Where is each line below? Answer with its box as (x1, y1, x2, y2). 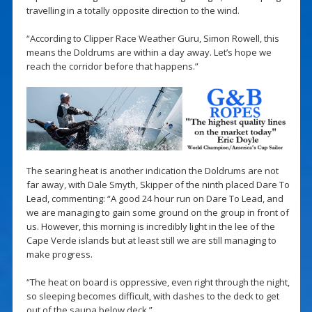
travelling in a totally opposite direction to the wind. (26, 3, 240, 17)
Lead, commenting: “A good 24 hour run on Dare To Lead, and (26, 192, 283, 205)
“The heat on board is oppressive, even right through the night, (26, 276, 290, 289)
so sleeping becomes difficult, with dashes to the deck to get (26, 290, 279, 303)
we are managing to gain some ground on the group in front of (26, 206, 289, 219)
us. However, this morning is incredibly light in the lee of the (26, 220, 275, 233)
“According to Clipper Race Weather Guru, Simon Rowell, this (26, 31, 279, 45)
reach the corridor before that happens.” (26, 59, 198, 72)
